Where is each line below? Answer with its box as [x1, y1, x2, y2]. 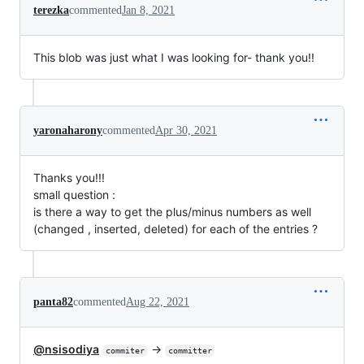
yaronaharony [33, 124, 102, 137]
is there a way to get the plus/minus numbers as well [33, 205, 311, 219]
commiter [105, 346, 145, 356]
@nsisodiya [33, 342, 99, 357]
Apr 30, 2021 [155, 124, 217, 137]
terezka [33, 4, 69, 17]
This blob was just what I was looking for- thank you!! [33, 50, 314, 65]
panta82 [33, 296, 73, 309]
